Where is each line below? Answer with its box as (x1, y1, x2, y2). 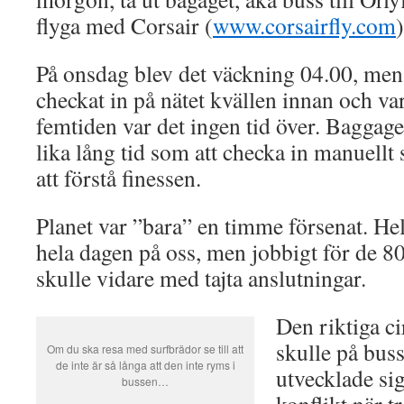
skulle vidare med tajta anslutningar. (36, 262, 366, 293)
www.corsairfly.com (213, 10, 396, 41)
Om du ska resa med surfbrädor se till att (47, 341, 243, 356)
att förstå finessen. (36, 162, 201, 193)
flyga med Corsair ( (36, 10, 213, 41)
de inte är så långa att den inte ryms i (55, 357, 235, 372)
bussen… (122, 373, 169, 389)
